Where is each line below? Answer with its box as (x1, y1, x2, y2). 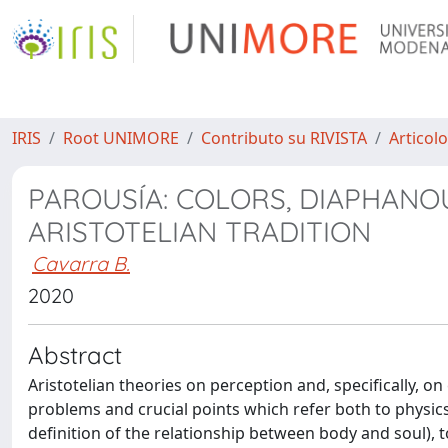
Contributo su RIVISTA (201, 127, 367, 149)
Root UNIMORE (63, 127, 179, 149)
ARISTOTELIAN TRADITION (28, 214, 371, 249)
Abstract (28, 340, 122, 370)
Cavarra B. (32, 251, 130, 276)
